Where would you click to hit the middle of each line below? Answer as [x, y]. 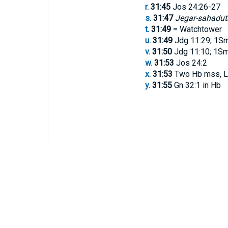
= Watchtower [196, 29]
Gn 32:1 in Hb [196, 85]
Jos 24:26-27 [195, 7]
